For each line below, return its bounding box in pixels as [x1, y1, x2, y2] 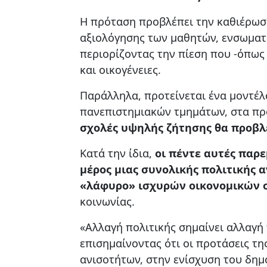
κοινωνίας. [80, 194, 135, 209]
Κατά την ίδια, [80, 145, 155, 160]
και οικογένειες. [80, 62, 161, 77]
